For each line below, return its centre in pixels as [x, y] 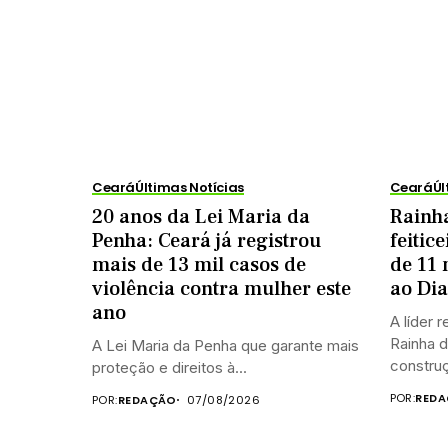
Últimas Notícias [189, 187]
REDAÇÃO [147, 399]
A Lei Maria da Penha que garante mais [225, 345]
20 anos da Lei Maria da [201, 216]
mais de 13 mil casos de [199, 264]
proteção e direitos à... [169, 367]
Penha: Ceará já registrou [206, 240]
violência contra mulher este [221, 288]
